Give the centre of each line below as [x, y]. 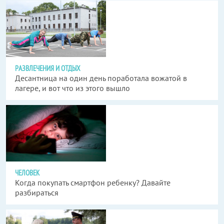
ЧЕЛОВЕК [27, 173]
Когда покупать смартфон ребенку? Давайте [93, 182]
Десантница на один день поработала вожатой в [101, 78]
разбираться [37, 192]
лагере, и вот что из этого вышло [72, 88]
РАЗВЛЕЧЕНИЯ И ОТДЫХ [48, 68]
